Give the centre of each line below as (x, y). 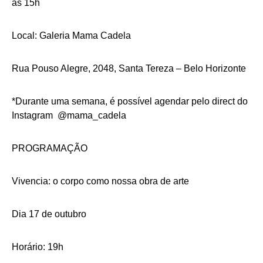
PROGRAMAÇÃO (50, 148)
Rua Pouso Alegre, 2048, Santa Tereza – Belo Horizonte (129, 68)
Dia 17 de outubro (49, 214)
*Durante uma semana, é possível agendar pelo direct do (130, 101)
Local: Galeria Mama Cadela (71, 36)
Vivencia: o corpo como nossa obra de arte (100, 181)
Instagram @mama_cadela (69, 115)
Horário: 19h (38, 247)
